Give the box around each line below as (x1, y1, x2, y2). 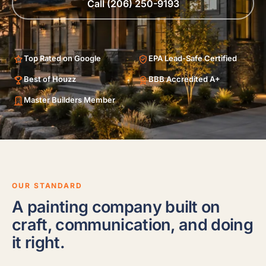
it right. (12, 233, 65, 252)
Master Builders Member (24, 95, 115, 104)
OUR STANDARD (12, 181, 83, 190)
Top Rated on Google (24, 53, 101, 63)
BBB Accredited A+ (148, 74, 220, 84)
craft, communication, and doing (12, 215, 254, 235)
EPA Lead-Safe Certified (148, 53, 237, 63)
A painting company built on (12, 197, 220, 217)
